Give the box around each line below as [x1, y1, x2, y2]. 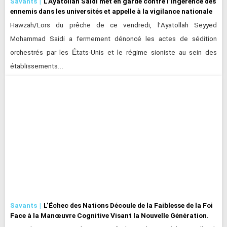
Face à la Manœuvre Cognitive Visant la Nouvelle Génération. [10, 211, 209, 220]
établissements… [10, 61, 63, 72]
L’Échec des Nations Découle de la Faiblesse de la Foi [44, 201, 213, 210]
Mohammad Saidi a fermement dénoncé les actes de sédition [10, 33, 217, 45]
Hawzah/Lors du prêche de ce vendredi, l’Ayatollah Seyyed [10, 20, 217, 31]
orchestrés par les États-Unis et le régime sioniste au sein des [10, 47, 217, 58]
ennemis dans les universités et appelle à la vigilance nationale [10, 7, 212, 15]
